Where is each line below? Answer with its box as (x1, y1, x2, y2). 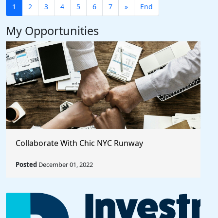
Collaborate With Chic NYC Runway (16, 138, 143, 148)
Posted (16, 160, 37, 169)
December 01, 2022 (37, 160, 93, 169)
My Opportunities (6, 23, 99, 38)
